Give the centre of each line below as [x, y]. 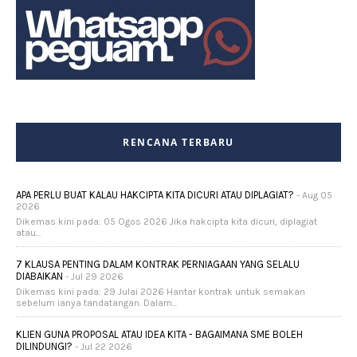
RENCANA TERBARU [178, 143]
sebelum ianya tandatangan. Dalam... [96, 303]
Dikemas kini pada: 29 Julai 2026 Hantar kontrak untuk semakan [161, 292]
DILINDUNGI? [44, 347]
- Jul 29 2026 [93, 277]
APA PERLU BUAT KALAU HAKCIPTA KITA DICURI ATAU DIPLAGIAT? [155, 195]
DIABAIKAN [39, 277]
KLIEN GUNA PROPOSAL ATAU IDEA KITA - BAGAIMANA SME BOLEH [159, 335]
